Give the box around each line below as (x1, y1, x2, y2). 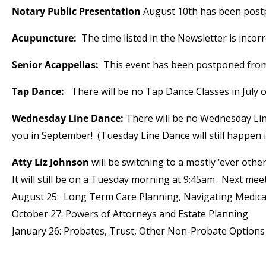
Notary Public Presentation (12, 5, 141, 18)
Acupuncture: (12, 31, 79, 45)
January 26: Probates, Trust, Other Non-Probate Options (12, 224, 265, 237)
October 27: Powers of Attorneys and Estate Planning (12, 207, 248, 220)
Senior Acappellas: (12, 58, 99, 71)
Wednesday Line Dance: (12, 112, 123, 125)
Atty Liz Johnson (12, 156, 89, 169)
